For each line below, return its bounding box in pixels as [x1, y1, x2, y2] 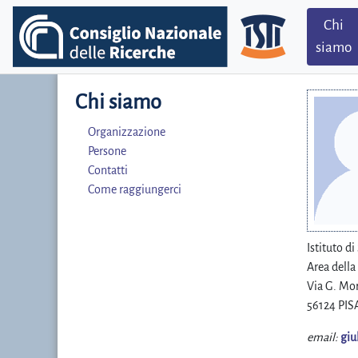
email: [307, 331, 338, 344]
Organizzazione [88, 125, 165, 138]
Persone [88, 145, 126, 157]
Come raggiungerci [88, 183, 181, 196]
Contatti [88, 164, 128, 177]
